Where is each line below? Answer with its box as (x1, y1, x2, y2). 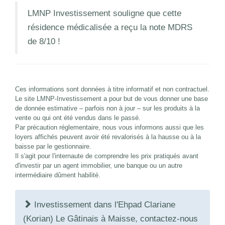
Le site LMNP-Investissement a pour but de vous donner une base (15, 94, 208, 102)
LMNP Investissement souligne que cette (28, 8, 181, 18)
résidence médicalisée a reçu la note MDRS (28, 22, 192, 32)
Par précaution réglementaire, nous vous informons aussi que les (15, 123, 204, 131)
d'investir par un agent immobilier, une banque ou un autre (15, 161, 182, 169)
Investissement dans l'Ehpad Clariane (32, 199, 175, 209)
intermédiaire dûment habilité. (15, 171, 100, 179)
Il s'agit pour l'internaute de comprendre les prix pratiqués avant (15, 152, 198, 160)
